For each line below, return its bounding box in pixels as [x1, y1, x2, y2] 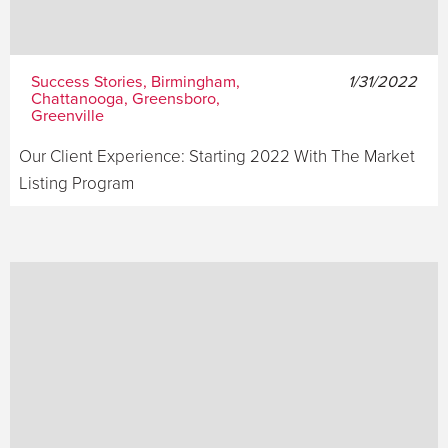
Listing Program [19, 172, 134, 194]
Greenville [30, 105, 104, 126]
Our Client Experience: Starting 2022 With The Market [19, 145, 415, 167]
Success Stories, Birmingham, [30, 71, 240, 92]
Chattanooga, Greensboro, [30, 88, 220, 109]
